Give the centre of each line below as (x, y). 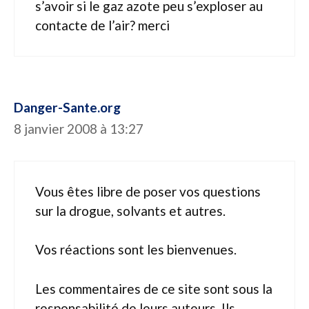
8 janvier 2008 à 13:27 (79, 129)
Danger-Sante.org (67, 107)
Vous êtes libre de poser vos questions (148, 191)
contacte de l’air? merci (102, 25)
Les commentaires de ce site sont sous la (154, 288)
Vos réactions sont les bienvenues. (136, 249)
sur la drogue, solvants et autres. (130, 210)
